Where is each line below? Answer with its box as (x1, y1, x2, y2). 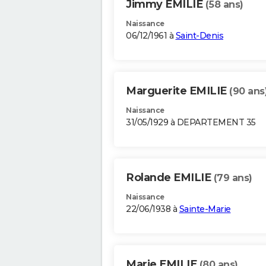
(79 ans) (213, 172, 252, 184)
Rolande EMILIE (126, 171, 214, 185)
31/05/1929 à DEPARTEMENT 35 (126, 117, 256, 128)
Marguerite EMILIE (126, 84, 229, 98)
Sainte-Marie (179, 204, 231, 215)
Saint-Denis (175, 30, 223, 42)
